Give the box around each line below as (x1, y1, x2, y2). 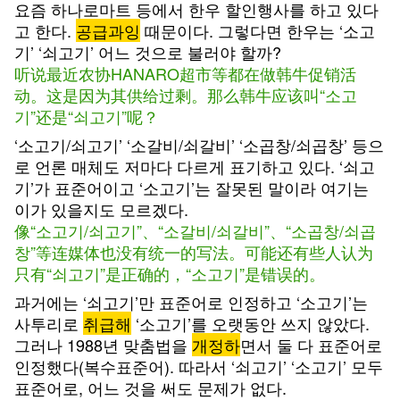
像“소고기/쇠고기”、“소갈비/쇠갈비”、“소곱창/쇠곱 (14, 219, 376, 242)
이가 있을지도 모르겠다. (14, 197, 188, 221)
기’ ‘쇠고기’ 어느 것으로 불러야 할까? (14, 40, 281, 63)
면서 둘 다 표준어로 (240, 333, 382, 356)
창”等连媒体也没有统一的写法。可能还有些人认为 (14, 240, 373, 263)
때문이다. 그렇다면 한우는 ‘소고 (140, 19, 375, 42)
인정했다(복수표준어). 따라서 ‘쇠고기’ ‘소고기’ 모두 (14, 354, 383, 378)
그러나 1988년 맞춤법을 (14, 333, 192, 356)
